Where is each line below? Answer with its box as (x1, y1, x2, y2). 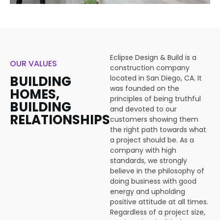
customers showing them (110, 114, 198, 124)
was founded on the (110, 83, 179, 93)
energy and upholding (110, 187, 185, 196)
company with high (110, 145, 176, 155)
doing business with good (110, 176, 196, 186)
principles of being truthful (110, 94, 201, 104)
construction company (110, 63, 190, 73)
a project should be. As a (110, 135, 194, 145)
